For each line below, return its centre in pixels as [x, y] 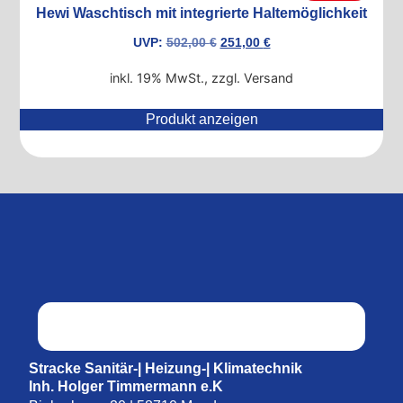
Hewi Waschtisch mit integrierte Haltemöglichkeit [201, 13]
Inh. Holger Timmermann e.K [126, 386]
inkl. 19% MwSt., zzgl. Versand [201, 77]
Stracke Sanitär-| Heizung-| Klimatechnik [166, 368]
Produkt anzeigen [201, 119]
